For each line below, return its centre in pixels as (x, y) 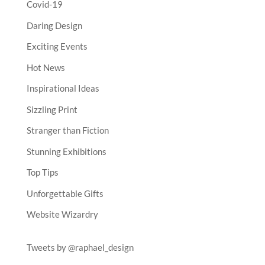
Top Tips (42, 172)
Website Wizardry (62, 214)
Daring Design (54, 25)
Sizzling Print (52, 109)
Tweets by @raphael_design (80, 247)
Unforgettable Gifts (65, 193)
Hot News (46, 67)
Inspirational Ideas (63, 88)
